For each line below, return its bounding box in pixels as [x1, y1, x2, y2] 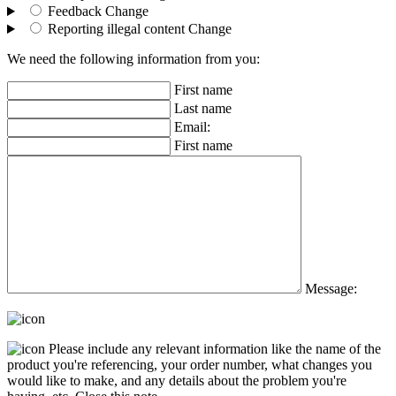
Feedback [47, 4, 102, 19]
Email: [174, 119, 210, 135]
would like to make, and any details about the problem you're [7, 373, 346, 389]
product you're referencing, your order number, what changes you [7, 357, 372, 373]
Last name [174, 101, 232, 117]
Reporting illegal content [47, 21, 185, 37]
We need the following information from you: [7, 51, 260, 67]
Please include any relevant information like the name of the [49, 341, 381, 357]
